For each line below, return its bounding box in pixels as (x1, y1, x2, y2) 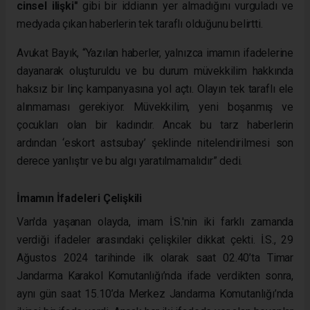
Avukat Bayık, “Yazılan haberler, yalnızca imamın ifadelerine (17, 46, 293, 60)
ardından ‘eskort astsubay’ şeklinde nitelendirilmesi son (17, 136, 293, 149)
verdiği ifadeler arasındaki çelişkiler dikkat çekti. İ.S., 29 (17, 232, 293, 246)
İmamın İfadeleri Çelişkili (17, 191, 143, 205)
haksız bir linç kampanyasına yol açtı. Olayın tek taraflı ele (17, 82, 293, 95)
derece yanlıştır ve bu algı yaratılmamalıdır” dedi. (17, 154, 243, 167)
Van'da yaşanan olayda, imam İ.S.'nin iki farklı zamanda (17, 215, 293, 228)
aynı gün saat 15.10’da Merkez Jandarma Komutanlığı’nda (17, 286, 293, 300)
